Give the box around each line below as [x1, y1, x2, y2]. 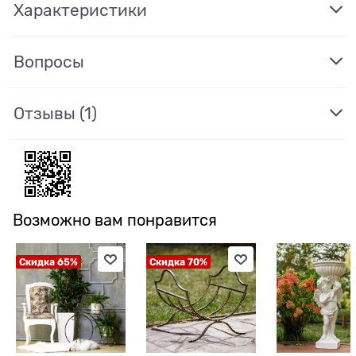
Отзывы [14, 103, 79, 123]
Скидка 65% [18, 256, 78, 268]
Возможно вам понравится [13, 211, 217, 230]
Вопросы [14, 52, 84, 72]
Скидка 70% [149, 256, 207, 268]
